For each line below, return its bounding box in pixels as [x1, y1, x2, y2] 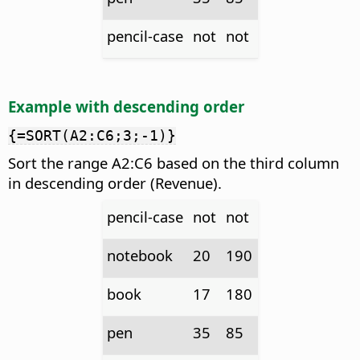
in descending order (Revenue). [8, 173, 222, 194]
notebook [107, 245, 174, 266]
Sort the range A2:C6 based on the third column [8, 153, 339, 174]
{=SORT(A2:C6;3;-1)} [8, 127, 176, 145]
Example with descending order [8, 96, 244, 117]
